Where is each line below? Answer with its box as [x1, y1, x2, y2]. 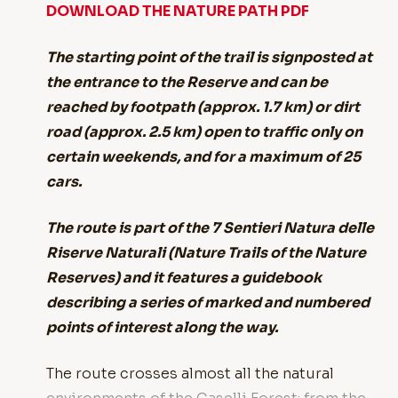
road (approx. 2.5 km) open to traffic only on [46, 123, 362, 141]
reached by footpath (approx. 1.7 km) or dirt [46, 98, 360, 116]
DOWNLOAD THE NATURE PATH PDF [46, 2, 309, 20]
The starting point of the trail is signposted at [46, 48, 372, 67]
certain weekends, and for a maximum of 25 [46, 147, 361, 166]
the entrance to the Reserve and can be [46, 73, 328, 92]
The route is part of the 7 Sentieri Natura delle [46, 219, 374, 237]
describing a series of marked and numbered [46, 293, 370, 312]
